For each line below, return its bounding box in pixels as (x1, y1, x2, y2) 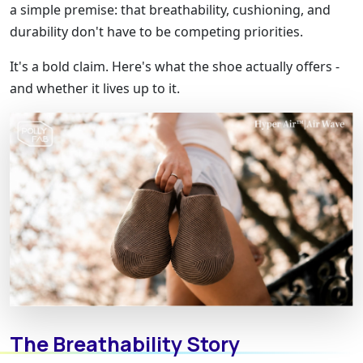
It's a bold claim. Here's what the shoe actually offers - (10, 57, 340, 75)
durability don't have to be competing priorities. (10, 22, 303, 41)
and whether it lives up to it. (10, 79, 180, 97)
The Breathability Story (10, 329, 240, 358)
